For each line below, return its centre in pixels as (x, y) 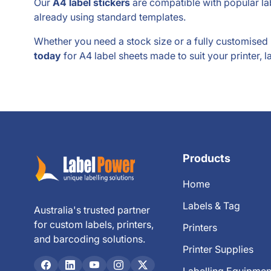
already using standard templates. (110, 17)
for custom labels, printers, (94, 225)
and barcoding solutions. (90, 239)
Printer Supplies (218, 249)
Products (207, 158)
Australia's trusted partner (92, 210)
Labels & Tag (211, 206)
